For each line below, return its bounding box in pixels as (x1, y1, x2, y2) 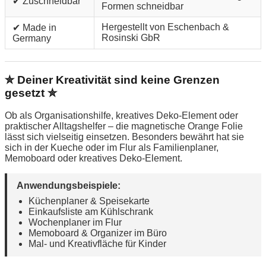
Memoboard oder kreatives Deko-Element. (5, 153, 182, 164)
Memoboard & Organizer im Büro (28, 228, 167, 239)
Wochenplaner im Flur (28, 217, 122, 228)
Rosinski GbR (102, 32, 160, 43)
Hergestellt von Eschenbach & (102, 21, 229, 32)
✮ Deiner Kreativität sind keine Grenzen (5, 73, 220, 86)
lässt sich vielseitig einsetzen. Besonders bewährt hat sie (5, 132, 244, 142)
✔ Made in (12, 22, 56, 33)
